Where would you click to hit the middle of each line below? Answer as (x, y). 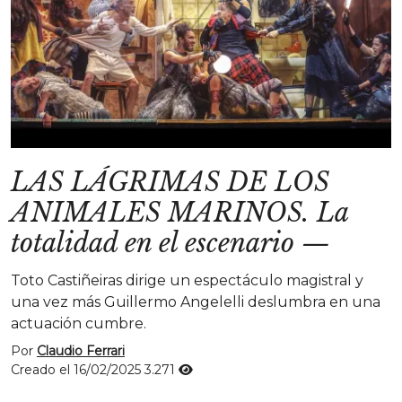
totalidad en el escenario (153, 243)
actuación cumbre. (79, 323)
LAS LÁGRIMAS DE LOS (170, 182)
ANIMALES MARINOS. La (179, 213)
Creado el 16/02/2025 (78, 370)
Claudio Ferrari (81, 351)
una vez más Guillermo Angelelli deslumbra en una (196, 302)
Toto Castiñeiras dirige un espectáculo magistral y (187, 280)
